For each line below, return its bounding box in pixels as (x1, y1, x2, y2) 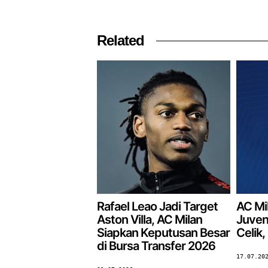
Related (97, 32, 144, 48)
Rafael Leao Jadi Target (97, 199, 218, 214)
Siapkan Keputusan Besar (97, 225, 230, 240)
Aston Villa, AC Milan (97, 212, 202, 227)
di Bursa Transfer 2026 (97, 238, 215, 253)
